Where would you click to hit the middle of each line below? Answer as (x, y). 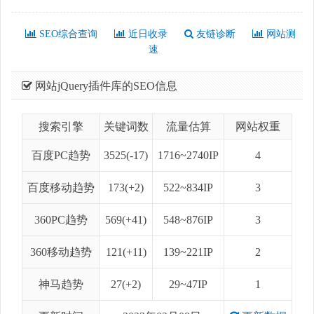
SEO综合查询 (67, 34)
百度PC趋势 (61, 155)
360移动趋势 (61, 252)
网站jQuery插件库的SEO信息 (105, 86)
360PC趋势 (61, 219)
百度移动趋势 (61, 187)
